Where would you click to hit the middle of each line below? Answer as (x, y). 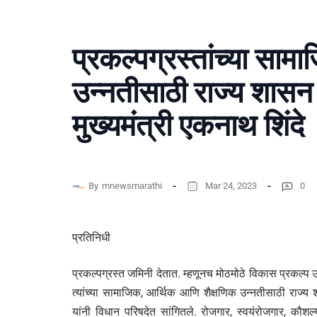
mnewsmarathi (132, 185)
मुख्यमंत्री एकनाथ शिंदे (188, 126)
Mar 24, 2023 (231, 185)
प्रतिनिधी (91, 238)
